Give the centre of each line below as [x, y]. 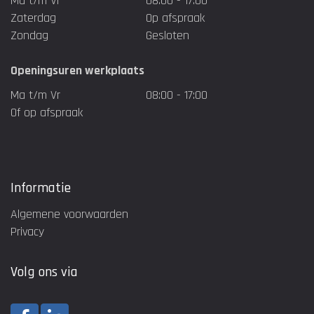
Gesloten [168, 36]
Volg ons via [44, 272]
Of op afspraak [47, 113]
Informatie [41, 188]
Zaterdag [33, 18]
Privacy [27, 232]
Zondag [29, 36]
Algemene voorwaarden [69, 214]
